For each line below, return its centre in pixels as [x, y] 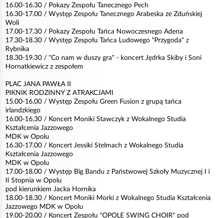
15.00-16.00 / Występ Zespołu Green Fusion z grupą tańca [93, 102]
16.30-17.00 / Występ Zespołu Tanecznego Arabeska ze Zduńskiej [104, 14]
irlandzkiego [23, 110]
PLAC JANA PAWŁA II [38, 84]
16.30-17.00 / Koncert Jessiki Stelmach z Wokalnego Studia [94, 145]
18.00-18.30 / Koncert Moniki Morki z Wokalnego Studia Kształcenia [108, 198]
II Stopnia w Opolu [34, 181]
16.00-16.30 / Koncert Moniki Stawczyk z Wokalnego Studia [96, 119]
